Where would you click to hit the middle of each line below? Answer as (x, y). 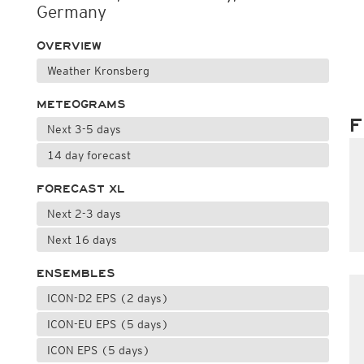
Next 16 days (82, 240)
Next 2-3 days (84, 214)
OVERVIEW (69, 46)
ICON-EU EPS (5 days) (108, 324)
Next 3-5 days (84, 129)
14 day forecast (89, 155)
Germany (71, 12)
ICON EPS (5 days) (98, 350)
